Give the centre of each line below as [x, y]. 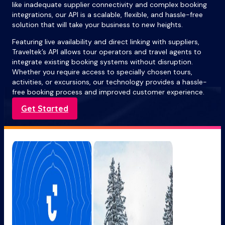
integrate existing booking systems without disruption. [102, 62]
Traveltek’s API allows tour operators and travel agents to [107, 52]
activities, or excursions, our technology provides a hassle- [109, 82]
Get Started [45, 109]
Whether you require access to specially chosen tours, [102, 72]
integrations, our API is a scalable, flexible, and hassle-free [107, 15]
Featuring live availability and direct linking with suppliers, [106, 42]
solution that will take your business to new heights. [97, 25]
